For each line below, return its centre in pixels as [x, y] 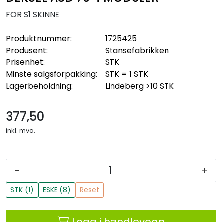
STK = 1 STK [127, 74]
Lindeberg [124, 86]
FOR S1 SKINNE [33, 14]
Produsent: [27, 50]
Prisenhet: [25, 62]
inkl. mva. [21, 130]
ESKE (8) [57, 190]
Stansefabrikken [137, 50]
